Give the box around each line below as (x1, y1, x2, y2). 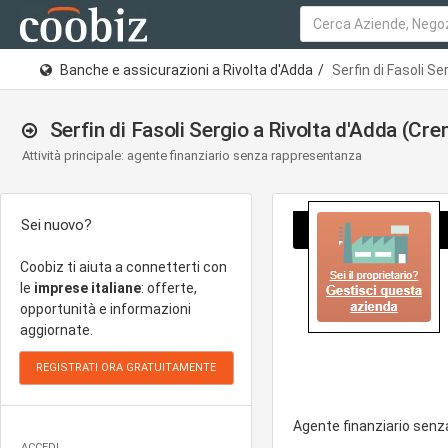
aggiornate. (20, 322, 93, 338)
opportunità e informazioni (20, 301, 191, 317)
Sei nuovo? (21, 216, 92, 234)
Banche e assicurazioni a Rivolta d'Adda (60, 61, 313, 78)
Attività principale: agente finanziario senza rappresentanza (22, 148, 362, 163)
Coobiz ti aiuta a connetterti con (20, 259, 227, 275)
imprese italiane (34, 280, 141, 296)
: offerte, (141, 280, 197, 296)
